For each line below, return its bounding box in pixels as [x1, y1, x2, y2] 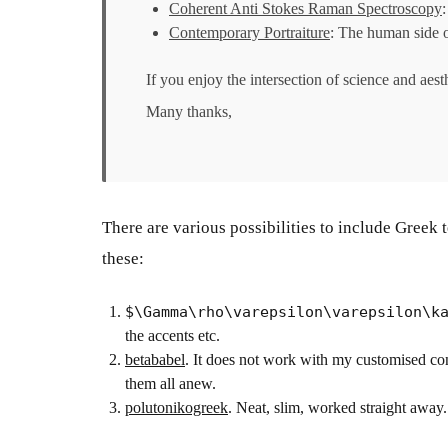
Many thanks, [146, 103, 232, 120]
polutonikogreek [125, 398, 228, 416]
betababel [125, 350, 185, 368]
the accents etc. [125, 326, 220, 344]
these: [102, 249, 144, 268]
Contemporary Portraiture [169, 24, 330, 41]
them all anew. [125, 374, 216, 392]
